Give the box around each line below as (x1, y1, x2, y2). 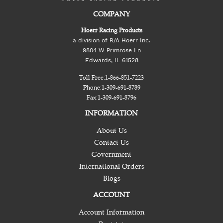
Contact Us (94, 138, 129, 147)
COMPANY (93, 9, 130, 18)
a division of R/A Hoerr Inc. (73, 36, 150, 44)
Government (92, 150, 131, 159)
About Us (96, 126, 127, 135)
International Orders (79, 162, 144, 171)
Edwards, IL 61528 (85, 56, 138, 64)
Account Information (79, 208, 144, 217)
